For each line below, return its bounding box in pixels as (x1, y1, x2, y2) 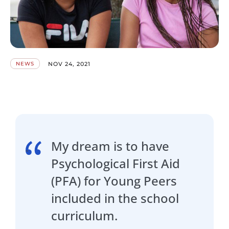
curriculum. (51, 207, 118, 224)
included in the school (51, 190, 179, 207)
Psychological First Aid (51, 155, 180, 172)
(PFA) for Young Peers (51, 172, 177, 190)
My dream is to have (51, 138, 169, 155)
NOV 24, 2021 (48, 60, 91, 67)
